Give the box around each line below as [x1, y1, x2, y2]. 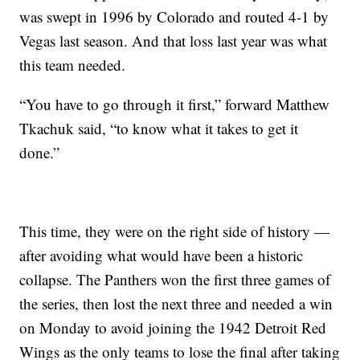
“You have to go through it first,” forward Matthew [19, 94, 330, 115]
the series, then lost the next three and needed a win [19, 293, 333, 314]
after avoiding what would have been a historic [19, 245, 304, 266]
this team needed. [19, 55, 126, 76]
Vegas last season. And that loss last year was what [19, 31, 328, 51]
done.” [19, 142, 60, 163]
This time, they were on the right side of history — [19, 221, 330, 242]
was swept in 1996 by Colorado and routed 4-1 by [19, 6, 329, 27]
